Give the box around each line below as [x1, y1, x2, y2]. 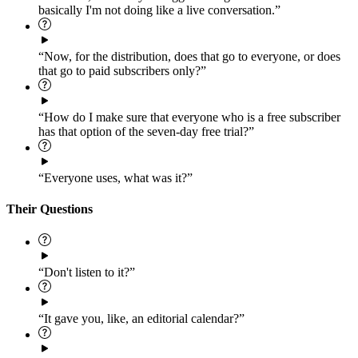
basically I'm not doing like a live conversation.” [38, 2, 280, 17]
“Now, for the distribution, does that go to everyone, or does [38, 49, 340, 63]
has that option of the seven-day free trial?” [38, 124, 254, 138]
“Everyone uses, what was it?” [38, 170, 193, 185]
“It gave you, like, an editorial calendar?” [38, 312, 245, 326]
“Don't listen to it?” [38, 265, 135, 280]
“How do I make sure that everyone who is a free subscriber [38, 109, 340, 124]
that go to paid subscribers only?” [38, 63, 206, 78]
